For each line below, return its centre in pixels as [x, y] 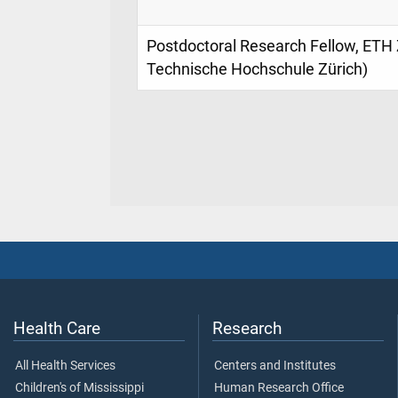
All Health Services [65, 366]
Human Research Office [279, 388]
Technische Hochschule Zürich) [257, 70]
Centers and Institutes [275, 366]
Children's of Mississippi [80, 388]
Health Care [57, 329]
